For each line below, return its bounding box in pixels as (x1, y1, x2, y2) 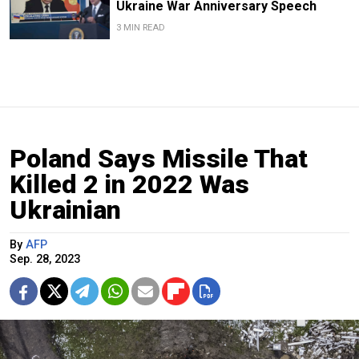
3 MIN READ (115, 22, 165, 33)
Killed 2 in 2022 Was (10, 168, 249, 200)
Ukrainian (10, 194, 121, 225)
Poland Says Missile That (10, 143, 308, 174)
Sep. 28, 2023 (10, 252, 80, 266)
